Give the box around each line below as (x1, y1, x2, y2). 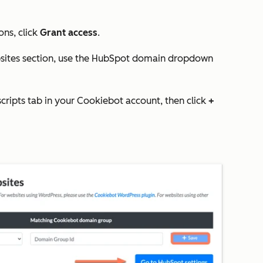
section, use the (20, 53, 92, 64)
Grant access (40, 27, 97, 38)
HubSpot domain (92, 53, 166, 64)
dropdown (166, 53, 213, 64)
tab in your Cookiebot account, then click (28, 95, 208, 106)
